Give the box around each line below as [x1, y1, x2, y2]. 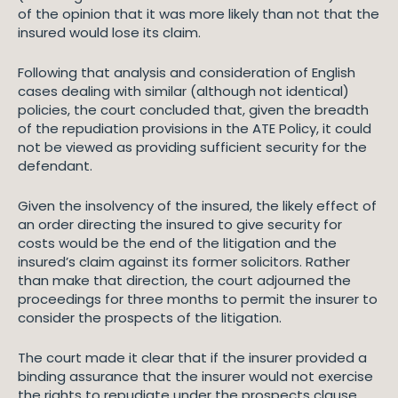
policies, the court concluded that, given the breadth [18, 100, 369, 119]
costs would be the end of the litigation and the [18, 234, 337, 252]
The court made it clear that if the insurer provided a [18, 348, 367, 367]
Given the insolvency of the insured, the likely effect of [18, 196, 377, 215]
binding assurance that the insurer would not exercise [18, 367, 373, 386]
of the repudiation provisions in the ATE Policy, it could [18, 119, 371, 138]
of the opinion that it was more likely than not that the [18, 4, 379, 23]
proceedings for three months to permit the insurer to [18, 290, 378, 308]
